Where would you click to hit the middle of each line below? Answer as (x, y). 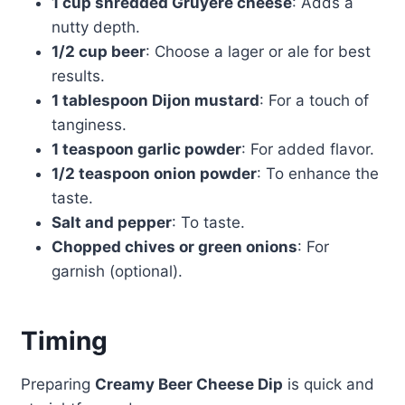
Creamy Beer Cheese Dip (188, 385)
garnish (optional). (117, 272)
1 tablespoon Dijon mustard (155, 101)
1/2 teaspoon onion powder (154, 174)
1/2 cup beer (98, 52)
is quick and (328, 385)
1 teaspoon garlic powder (146, 150)
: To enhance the (317, 174)
